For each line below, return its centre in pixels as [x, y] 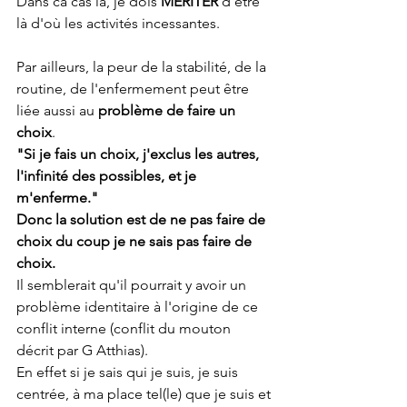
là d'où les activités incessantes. [120, 23]
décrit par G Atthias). [84, 350]
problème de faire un [169, 110]
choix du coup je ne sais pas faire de [136, 241]
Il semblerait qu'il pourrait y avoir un [133, 285]
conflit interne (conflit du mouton [125, 328]
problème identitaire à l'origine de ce [139, 307]
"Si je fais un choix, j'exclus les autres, [139, 154]
